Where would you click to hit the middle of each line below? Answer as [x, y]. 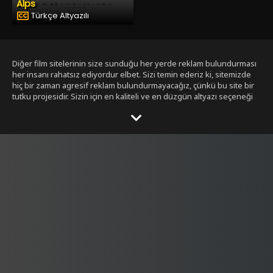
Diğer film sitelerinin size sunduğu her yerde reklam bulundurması [134, 63]
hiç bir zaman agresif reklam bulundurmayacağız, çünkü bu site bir [133, 85]
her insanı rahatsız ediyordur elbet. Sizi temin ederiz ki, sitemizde [132, 74]
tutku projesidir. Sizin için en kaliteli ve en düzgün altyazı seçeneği [133, 96]
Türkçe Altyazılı [60, 15]
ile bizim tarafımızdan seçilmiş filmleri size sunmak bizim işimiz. [126, 107]
